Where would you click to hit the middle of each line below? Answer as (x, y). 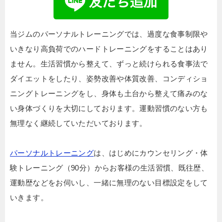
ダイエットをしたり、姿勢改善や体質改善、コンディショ (109, 79)
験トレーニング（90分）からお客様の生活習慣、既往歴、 (110, 168)
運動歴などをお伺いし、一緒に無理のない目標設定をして (109, 183)
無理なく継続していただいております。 (79, 123)
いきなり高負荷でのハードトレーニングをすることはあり (109, 49)
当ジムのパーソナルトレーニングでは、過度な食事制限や (109, 34)
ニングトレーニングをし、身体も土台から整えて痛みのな (109, 94)
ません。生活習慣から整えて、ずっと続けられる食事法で (109, 64)
